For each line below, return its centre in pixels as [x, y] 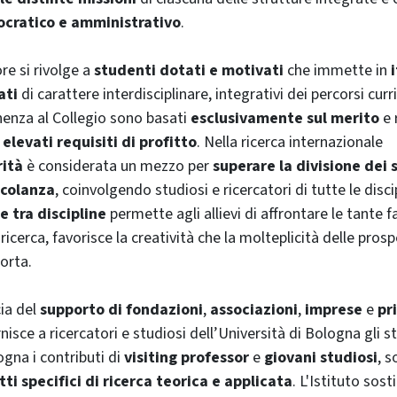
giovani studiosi [321, 357]
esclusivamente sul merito [285, 118]
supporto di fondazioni [121, 309]
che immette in [337, 70]
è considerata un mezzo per [118, 166]
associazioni [254, 309]
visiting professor [187, 357]
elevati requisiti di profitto [100, 142]
